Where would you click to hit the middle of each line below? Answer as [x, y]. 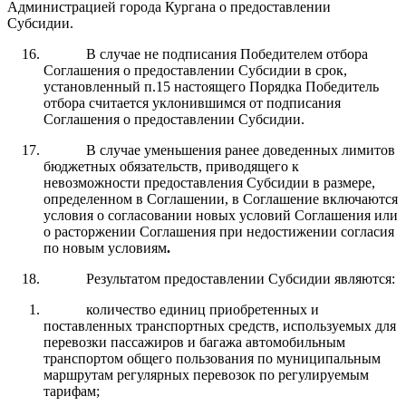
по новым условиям [105, 247]
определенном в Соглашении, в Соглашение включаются [221, 198]
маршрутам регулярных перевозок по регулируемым [206, 374]
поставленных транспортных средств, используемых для [220, 325]
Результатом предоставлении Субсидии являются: [240, 278]
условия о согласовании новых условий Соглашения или [221, 215]
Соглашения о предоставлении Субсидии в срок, [195, 70]
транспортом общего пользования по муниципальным [212, 358]
